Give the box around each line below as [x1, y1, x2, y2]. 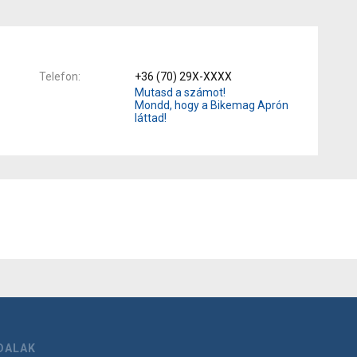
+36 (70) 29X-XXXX [135, 69, 232, 83]
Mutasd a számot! [135, 85, 226, 99]
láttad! [135, 111, 167, 124]
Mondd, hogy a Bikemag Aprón [135, 98, 288, 112]
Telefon [39, 69, 78, 83]
